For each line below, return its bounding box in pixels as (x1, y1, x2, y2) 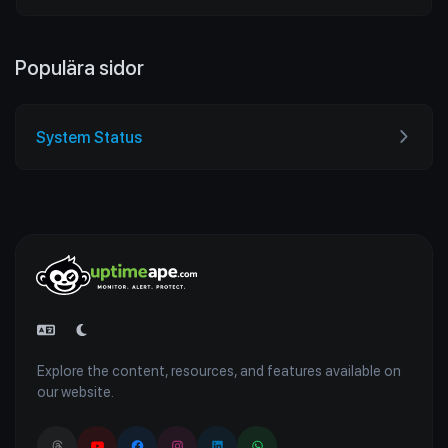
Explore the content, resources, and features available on (37, 362, 401, 379)
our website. (37, 383, 114, 400)
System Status (36, 127, 142, 147)
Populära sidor (15, 56, 144, 80)
